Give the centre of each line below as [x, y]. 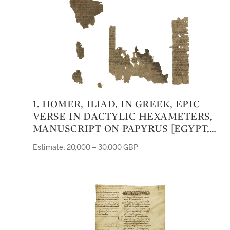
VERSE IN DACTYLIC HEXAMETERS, [123, 116]
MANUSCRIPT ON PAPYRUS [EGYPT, [121, 128]
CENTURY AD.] [69, 153]
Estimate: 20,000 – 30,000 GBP [85, 148]
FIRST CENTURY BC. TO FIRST [108, 141]
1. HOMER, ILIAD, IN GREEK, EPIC [36, 104]
